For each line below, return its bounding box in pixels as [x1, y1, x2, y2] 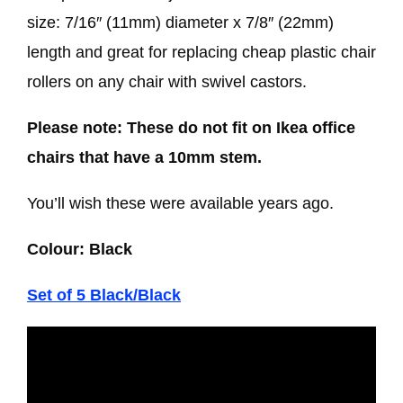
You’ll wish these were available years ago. [27, 194, 334, 212]
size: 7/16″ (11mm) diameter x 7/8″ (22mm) [27, 13, 334, 31]
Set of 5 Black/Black [27, 286, 181, 304]
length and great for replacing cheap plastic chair [27, 43, 376, 61]
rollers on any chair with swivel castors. [27, 73, 307, 91]
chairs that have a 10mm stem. [27, 148, 262, 166]
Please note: [27, 119, 122, 137]
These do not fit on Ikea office [127, 119, 355, 137]
